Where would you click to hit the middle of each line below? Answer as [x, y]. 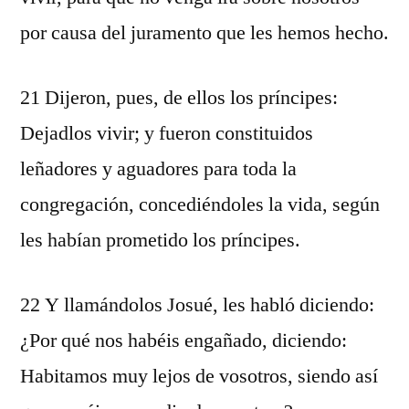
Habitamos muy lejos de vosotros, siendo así [199, 376]
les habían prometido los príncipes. [160, 240]
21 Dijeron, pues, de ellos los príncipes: [179, 98]
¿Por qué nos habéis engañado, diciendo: [184, 341]
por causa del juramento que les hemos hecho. [204, 33]
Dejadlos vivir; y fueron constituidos [167, 133]
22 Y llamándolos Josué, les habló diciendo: [197, 305]
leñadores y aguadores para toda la [158, 169]
